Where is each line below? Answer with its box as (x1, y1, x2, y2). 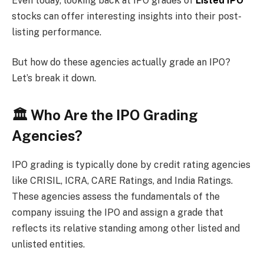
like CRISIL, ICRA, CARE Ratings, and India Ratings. (12, 175, 233, 187)
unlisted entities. (12, 239, 85, 250)
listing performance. (12, 26, 101, 38)
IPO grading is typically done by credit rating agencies (12, 159, 250, 171)
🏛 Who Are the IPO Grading (12, 107, 198, 124)
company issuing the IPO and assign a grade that (12, 207, 223, 219)
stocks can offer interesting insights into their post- (12, 10, 242, 22)
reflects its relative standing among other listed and (12, 223, 240, 235)
